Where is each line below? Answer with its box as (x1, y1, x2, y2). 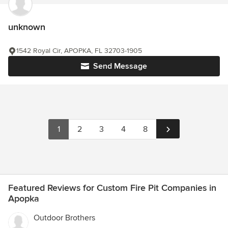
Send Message (93, 61, 147, 72)
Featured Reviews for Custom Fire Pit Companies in (8, 182, 216, 194)
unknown (8, 21, 45, 33)
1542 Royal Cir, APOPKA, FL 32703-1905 (16, 46, 142, 55)
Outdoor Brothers (34, 213, 95, 223)
